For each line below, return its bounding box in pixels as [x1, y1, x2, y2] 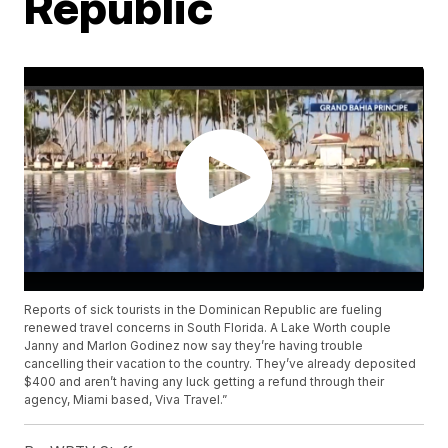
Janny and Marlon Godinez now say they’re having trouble [24, 338, 364, 354]
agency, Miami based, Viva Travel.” [24, 392, 228, 408]
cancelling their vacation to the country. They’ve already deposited [24, 356, 417, 372]
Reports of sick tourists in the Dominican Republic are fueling [24, 302, 383, 318]
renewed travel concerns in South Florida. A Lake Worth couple [24, 320, 392, 336]
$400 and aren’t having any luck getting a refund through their [24, 374, 385, 390]
